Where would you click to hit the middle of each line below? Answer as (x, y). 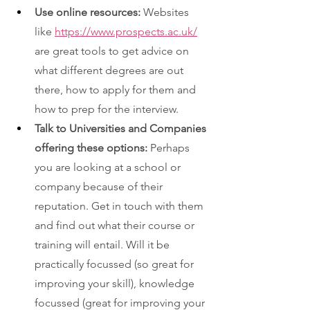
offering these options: (92, 147)
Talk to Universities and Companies (122, 128)
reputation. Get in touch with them (120, 206)
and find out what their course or (116, 225)
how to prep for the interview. (108, 109)
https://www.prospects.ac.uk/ (126, 31)
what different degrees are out (110, 70)
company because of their (100, 186)
